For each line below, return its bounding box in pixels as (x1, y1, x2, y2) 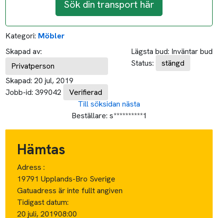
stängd (161, 57, 184, 68)
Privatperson (11, 60, 55, 71)
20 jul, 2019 (34, 75, 74, 86)
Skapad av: (5, 46, 42, 56)
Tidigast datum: (17, 197, 69, 207)
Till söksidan (78, 98, 120, 109)
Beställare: (71, 110, 108, 121)
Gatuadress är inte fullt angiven (17, 185, 123, 196)
